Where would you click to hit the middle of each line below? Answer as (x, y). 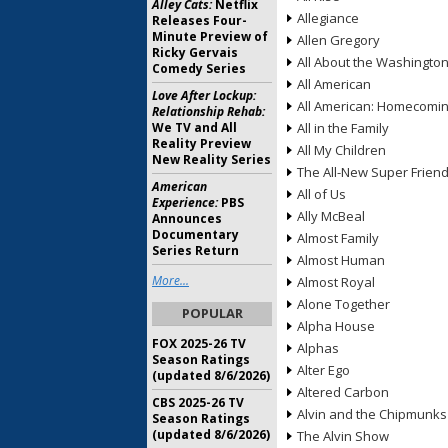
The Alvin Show (343, 436)
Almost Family (338, 238)
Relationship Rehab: (208, 111)
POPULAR (212, 313)
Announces (187, 218)
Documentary (195, 234)
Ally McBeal (331, 216)
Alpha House (336, 326)
